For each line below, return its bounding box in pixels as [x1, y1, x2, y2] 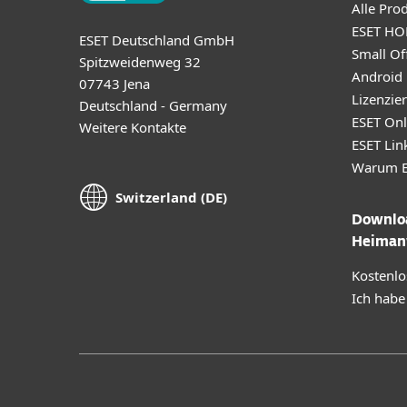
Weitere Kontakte [79, 117, 186, 136]
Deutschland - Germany [79, 95, 227, 114]
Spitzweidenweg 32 [79, 52, 201, 71]
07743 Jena [79, 74, 150, 93]
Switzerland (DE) [115, 188, 227, 207]
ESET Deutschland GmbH [79, 30, 234, 49]
